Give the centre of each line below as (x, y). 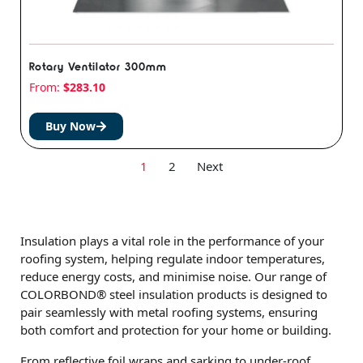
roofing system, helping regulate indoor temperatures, (173, 259)
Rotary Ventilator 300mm (98, 66)
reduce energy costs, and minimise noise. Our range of (173, 277)
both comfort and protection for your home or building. (176, 330)
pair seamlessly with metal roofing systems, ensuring (169, 312)
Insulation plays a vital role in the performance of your (172, 241)
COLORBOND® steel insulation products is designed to (174, 295)
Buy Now (70, 126)
